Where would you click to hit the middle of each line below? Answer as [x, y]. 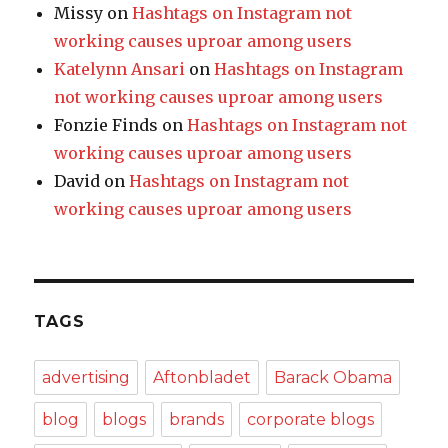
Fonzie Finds [106, 125]
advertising [86, 378]
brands [197, 420]
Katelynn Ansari [120, 69]
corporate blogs [311, 420]
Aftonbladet [202, 378]
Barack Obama [333, 378]
